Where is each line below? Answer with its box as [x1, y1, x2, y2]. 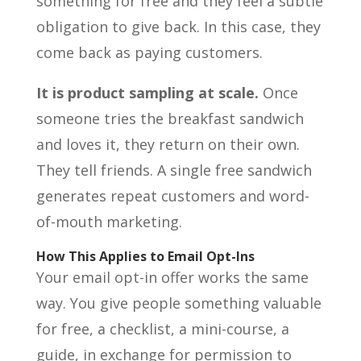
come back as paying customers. [35, 43, 263, 63]
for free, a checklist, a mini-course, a [35, 319, 289, 339]
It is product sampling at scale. [35, 83, 259, 103]
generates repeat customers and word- [35, 186, 309, 206]
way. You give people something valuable [35, 293, 322, 313]
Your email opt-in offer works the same [35, 268, 309, 288]
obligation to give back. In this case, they [35, 17, 321, 37]
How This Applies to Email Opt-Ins [35, 247, 255, 266]
